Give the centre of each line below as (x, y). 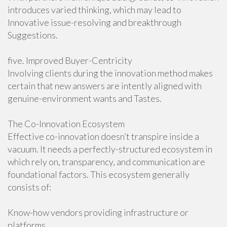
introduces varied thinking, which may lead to (94, 10)
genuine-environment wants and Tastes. (85, 98)
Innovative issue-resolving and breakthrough (94, 22)
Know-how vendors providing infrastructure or (98, 212)
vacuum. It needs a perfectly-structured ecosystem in (110, 149)
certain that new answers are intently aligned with (105, 86)
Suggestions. (33, 35)
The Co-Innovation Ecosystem (66, 124)
